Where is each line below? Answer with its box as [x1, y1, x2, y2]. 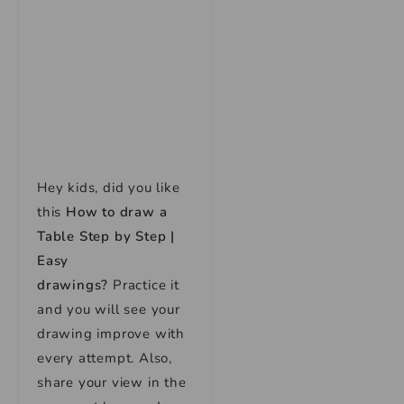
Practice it [108, 276, 179, 294]
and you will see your [37, 300, 180, 318]
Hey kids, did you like [37, 179, 180, 197]
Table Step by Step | [37, 227, 176, 245]
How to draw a [66, 203, 168, 221]
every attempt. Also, [37, 349, 173, 367]
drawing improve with [37, 325, 186, 343]
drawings [37, 276, 102, 294]
